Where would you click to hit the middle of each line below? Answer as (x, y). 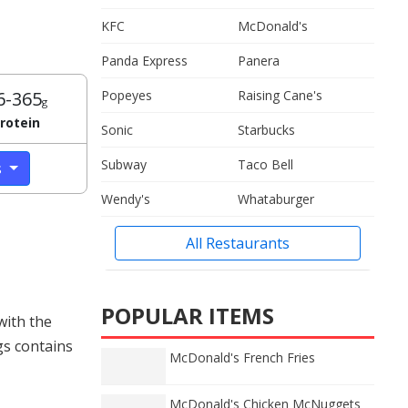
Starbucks (266, 130)
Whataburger (276, 199)
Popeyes (127, 95)
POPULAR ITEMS (188, 316)
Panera (259, 61)
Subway (124, 164)
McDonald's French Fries (242, 357)
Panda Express (144, 61)
